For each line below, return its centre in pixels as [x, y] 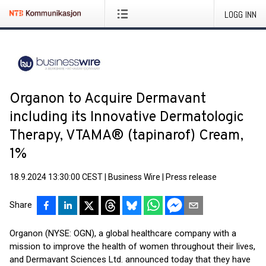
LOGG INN [240, 15]
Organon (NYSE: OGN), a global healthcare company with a [123, 233]
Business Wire [134, 177]
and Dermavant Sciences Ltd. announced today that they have [130, 259]
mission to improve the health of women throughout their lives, [132, 246]
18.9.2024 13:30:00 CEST [56, 177]
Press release [191, 177]
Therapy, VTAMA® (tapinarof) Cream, [126, 136]
